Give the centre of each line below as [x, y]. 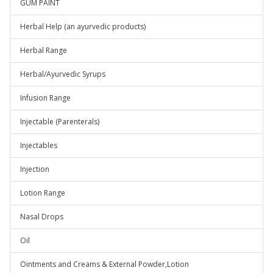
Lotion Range [43, 193]
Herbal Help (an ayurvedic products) [83, 27]
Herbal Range [44, 50]
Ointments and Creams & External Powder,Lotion [105, 264]
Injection [35, 169]
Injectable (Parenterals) [60, 122]
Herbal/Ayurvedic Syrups [63, 74]
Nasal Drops [42, 217]
